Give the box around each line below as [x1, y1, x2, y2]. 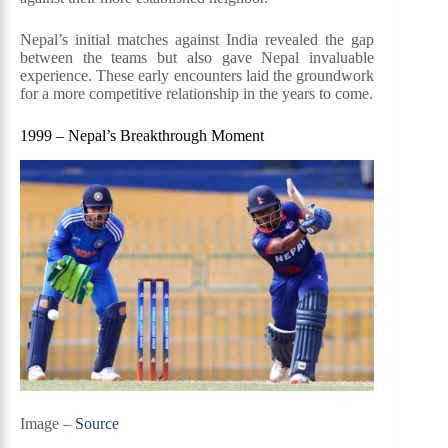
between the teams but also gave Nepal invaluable [20, 49, 375, 67]
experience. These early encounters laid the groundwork [20, 67, 375, 85]
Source [75, 414, 119, 432]
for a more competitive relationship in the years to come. [20, 85, 373, 103]
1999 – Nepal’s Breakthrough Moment [20, 127, 264, 145]
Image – [20, 414, 75, 432]
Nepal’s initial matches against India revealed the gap [20, 31, 375, 49]
